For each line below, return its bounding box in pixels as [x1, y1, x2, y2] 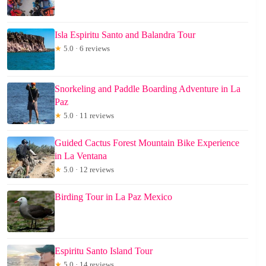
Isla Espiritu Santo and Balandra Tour [55, 29, 195, 40]
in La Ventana [55, 150, 107, 161]
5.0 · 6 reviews [62, 43, 110, 53]
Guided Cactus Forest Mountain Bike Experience [55, 137, 239, 148]
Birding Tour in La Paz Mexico [55, 191, 172, 202]
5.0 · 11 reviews [62, 110, 114, 120]
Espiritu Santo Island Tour [55, 245, 153, 256]
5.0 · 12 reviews [62, 164, 114, 174]
